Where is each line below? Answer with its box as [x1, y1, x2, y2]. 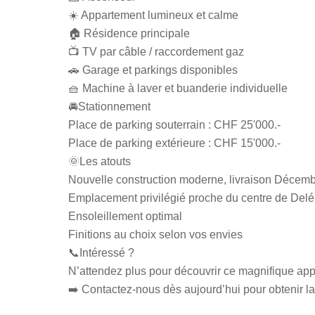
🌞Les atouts [68, 155, 131, 167]
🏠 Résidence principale [68, 27, 190, 39]
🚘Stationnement [68, 101, 150, 112]
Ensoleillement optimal [68, 210, 182, 222]
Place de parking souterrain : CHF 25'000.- [68, 119, 281, 131]
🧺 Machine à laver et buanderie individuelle [68, 82, 288, 94]
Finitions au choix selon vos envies [68, 229, 243, 240]
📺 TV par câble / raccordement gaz [68, 46, 244, 58]
